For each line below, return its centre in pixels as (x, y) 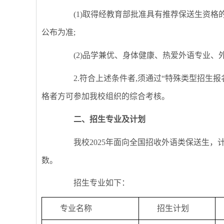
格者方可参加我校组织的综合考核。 (105, 96)
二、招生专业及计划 (109, 119)
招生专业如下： (93, 183)
